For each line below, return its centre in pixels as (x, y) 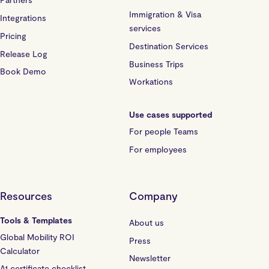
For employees (158, 149)
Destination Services (169, 46)
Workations (151, 82)
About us (147, 222)
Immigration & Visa (169, 14)
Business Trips (156, 64)
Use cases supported (171, 115)
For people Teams (164, 131)
